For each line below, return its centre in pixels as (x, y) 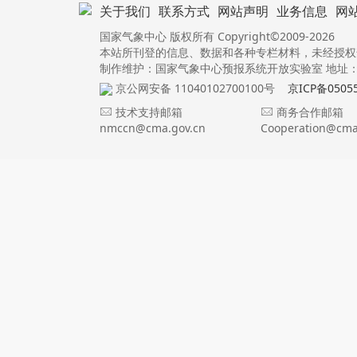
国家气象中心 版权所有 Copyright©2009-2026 (217, 36)
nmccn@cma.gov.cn (152, 128)
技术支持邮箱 (147, 112)
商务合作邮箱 (309, 112)
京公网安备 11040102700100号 (193, 88)
